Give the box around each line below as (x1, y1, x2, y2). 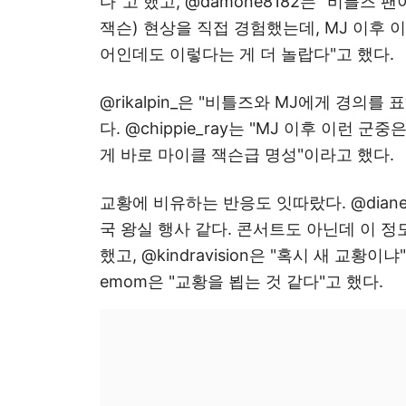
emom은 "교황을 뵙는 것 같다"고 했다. (100, 272, 383, 291)
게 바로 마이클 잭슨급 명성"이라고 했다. (100, 145, 394, 164)
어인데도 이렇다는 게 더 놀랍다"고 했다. (100, 44, 394, 63)
